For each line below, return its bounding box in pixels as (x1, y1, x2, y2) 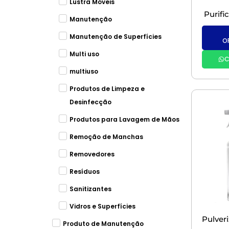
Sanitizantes (69, 185, 111, 193)
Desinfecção (69, 98, 111, 106)
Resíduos (69, 167, 100, 176)
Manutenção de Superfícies (69, 32, 162, 41)
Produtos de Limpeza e (69, 84, 145, 93)
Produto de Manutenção (63, 219, 144, 228)
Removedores (69, 150, 114, 158)
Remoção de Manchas (69, 132, 143, 141)
